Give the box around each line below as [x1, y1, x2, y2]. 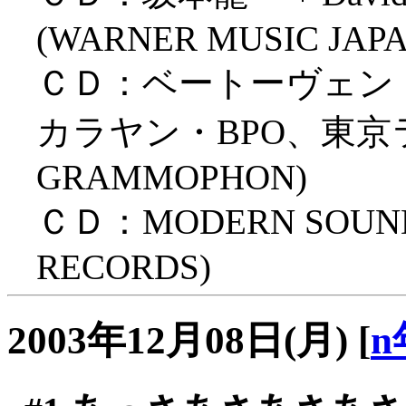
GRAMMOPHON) [36, 158, 307, 198]
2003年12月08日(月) [7, 319, 348, 362]
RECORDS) [36, 247, 211, 287]
